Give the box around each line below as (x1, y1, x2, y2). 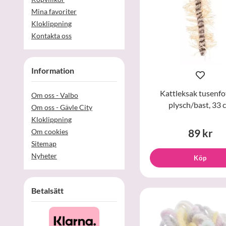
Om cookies (31, 127, 68, 136)
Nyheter (31, 151, 57, 160)
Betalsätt (31, 185, 64, 195)
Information (31, 65, 74, 75)
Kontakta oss (31, 31, 72, 40)
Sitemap (31, 139, 56, 148)
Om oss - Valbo (31, 90, 78, 99)
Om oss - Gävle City (31, 102, 92, 111)
